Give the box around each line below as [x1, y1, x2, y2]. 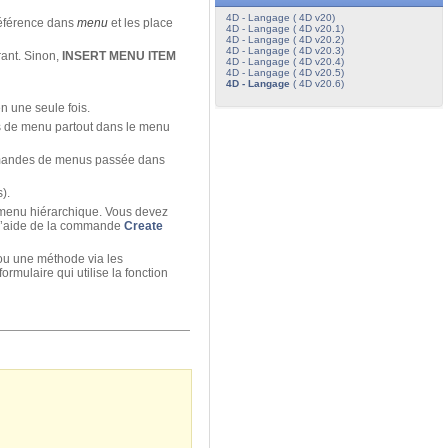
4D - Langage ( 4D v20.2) [225, 33, 344, 45]
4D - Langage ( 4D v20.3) [225, 44, 344, 56]
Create [124, 219, 163, 234]
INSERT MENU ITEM [62, 49, 176, 64]
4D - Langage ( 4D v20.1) [225, 22, 344, 34]
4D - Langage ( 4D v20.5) [225, 66, 344, 78]
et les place [108, 16, 173, 31]
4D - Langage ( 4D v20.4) [225, 55, 344, 67]
